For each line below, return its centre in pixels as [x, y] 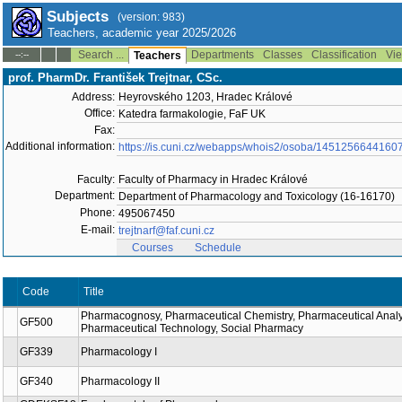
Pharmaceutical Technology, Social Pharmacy [192, 328]
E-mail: [98, 230]
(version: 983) [151, 17]
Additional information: [60, 146]
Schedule [218, 248]
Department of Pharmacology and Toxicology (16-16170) [257, 197]
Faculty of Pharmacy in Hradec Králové [213, 179]
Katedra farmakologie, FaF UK [192, 114]
